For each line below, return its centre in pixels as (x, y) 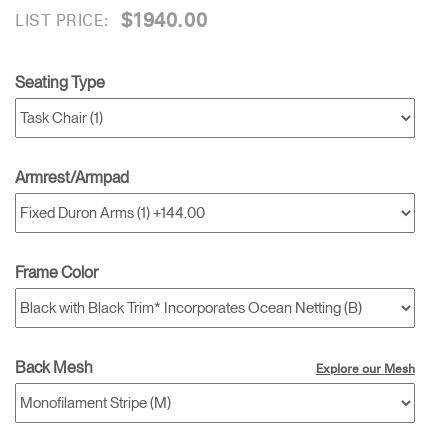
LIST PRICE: (62, 21)
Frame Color (56, 272)
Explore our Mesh (365, 370)
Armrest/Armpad (72, 177)
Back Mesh (54, 367)
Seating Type (60, 82)
